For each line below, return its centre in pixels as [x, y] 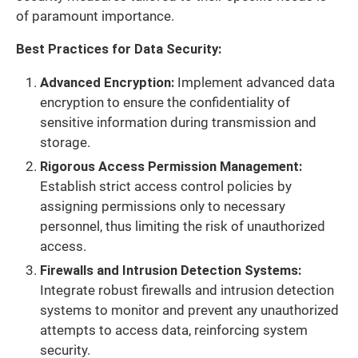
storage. [65, 142]
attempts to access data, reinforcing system [174, 330]
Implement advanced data [255, 82]
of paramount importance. [95, 16]
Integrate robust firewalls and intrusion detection [187, 290]
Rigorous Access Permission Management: [171, 166]
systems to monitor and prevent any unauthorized [189, 310]
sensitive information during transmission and [178, 122]
